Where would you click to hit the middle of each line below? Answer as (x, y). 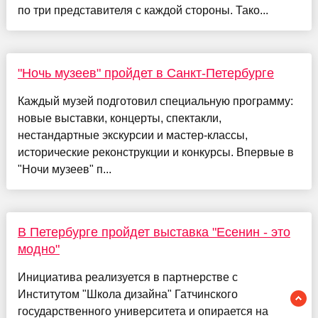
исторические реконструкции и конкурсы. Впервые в (155, 152)
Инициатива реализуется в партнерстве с (127, 277)
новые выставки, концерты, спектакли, (119, 118)
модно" (38, 249)
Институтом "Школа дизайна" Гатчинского (127, 294)
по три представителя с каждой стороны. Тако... (143, 10)
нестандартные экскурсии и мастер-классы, (132, 135)
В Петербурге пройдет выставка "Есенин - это (154, 232)
